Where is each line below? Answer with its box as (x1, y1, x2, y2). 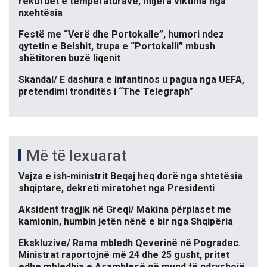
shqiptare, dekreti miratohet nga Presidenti (18, 182, 215, 194)
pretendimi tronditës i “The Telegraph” (18, 86, 193, 98)
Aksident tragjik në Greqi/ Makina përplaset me (18, 204, 231, 216)
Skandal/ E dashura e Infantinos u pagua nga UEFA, (18, 74, 244, 86)
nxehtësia (18, 7, 63, 19)
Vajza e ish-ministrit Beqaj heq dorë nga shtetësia (18, 170, 243, 182)
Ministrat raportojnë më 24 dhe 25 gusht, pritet (18, 249, 229, 261)
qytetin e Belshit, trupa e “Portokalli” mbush (18, 41, 215, 52)
